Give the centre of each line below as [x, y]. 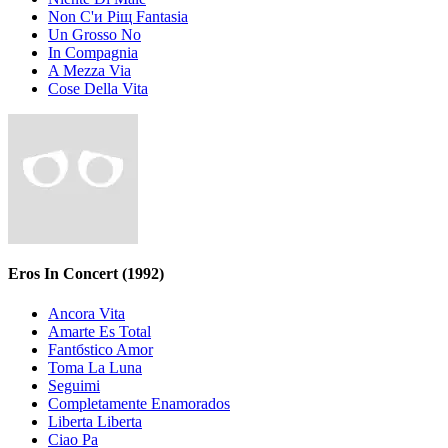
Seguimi [74, 385]
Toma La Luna [95, 367]
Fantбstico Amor [100, 349]
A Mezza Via [89, 71]
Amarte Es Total [99, 331]
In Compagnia [93, 53]
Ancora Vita [86, 313]
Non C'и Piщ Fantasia [118, 17]
